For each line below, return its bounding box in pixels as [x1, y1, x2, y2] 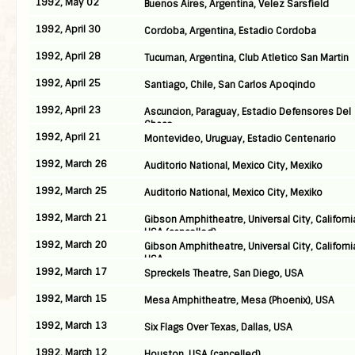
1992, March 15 [35, 292, 107, 305]
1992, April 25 [35, 77, 101, 90]
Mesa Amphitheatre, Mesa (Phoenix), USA [144, 294, 334, 307]
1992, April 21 [35, 131, 101, 143]
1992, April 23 [35, 104, 101, 116]
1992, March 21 [35, 212, 107, 224]
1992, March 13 [35, 319, 107, 332]
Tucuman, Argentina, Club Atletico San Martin [144, 52, 349, 64]
